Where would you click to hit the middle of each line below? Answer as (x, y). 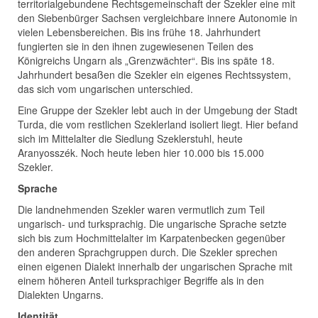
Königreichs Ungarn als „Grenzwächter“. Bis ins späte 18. (146, 61)
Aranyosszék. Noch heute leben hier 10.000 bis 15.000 (141, 153)
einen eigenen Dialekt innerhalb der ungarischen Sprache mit (155, 267)
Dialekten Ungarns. (61, 295)
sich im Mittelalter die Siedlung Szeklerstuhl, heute (130, 139)
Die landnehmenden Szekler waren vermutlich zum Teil (141, 210)
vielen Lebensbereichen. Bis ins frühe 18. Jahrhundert (139, 32)
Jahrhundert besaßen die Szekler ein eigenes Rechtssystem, (154, 75)
